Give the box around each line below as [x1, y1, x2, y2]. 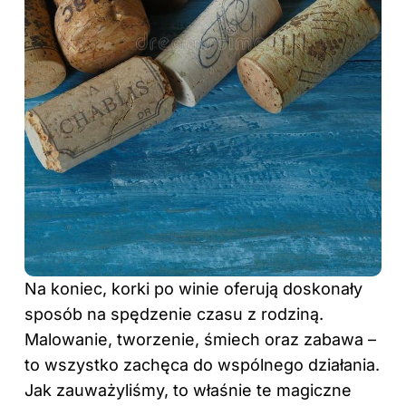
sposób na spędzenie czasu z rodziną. [24, 304, 324, 324]
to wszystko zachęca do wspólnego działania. [24, 354, 380, 374]
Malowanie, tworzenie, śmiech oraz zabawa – [24, 329, 376, 349]
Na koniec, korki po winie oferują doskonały [24, 278, 362, 298]
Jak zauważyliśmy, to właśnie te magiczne [24, 380, 352, 400]
